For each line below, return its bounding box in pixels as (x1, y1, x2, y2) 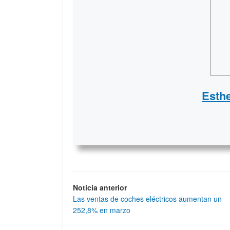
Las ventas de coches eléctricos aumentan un (73, 193, 222, 204)
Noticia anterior (73, 182, 127, 193)
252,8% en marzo (73, 204, 130, 215)
